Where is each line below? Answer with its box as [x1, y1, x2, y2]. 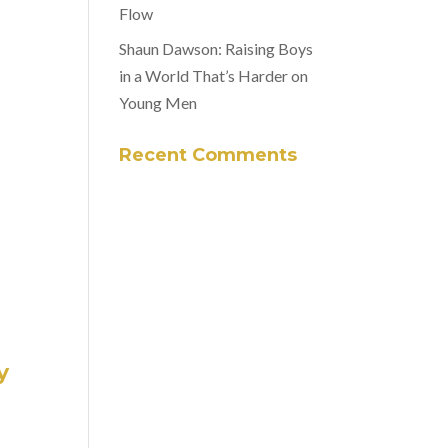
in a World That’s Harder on [119, 65, 309, 85]
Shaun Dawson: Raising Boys [119, 38, 314, 58]
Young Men [119, 92, 198, 112]
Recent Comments [119, 143, 298, 166]
